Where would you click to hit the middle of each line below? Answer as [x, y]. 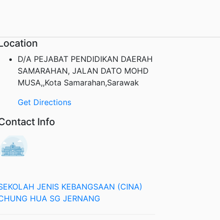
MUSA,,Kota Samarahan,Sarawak [78, 82]
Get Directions [44, 102]
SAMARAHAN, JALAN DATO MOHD [83, 70]
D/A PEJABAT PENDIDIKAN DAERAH [85, 59]
